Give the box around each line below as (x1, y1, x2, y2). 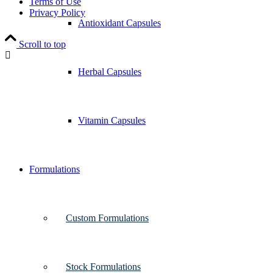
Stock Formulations (66, 261, 141, 272)
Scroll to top (19, 39, 66, 50)
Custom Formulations (66, 213, 149, 223)
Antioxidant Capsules (78, 18, 161, 28)
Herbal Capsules (78, 66, 141, 77)
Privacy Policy (29, 7, 85, 18)
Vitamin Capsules (78, 115, 146, 126)
